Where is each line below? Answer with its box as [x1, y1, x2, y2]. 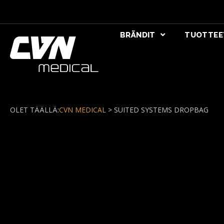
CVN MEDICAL [59, 104, 106, 114]
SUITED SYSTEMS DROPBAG [114, 104, 208, 114]
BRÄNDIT [119, 30, 155, 39]
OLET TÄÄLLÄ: [10, 104, 59, 114]
